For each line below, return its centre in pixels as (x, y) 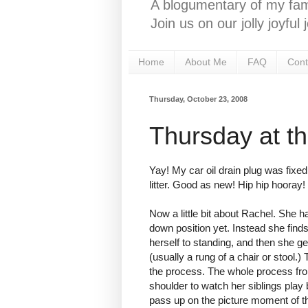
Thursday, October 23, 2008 (198, 99)
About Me (206, 62)
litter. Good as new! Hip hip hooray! (227, 185)
